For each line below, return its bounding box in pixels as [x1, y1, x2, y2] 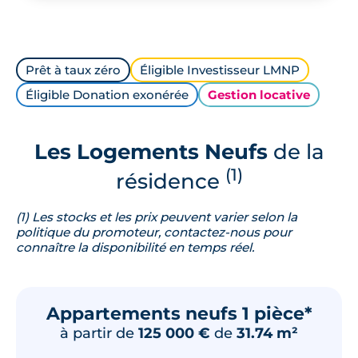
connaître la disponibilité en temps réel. [16, 239, 254, 255]
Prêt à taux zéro [26, 62, 121, 78]
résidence [115, 168, 225, 193]
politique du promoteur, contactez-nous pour [16, 224, 292, 240]
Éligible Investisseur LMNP [140, 62, 300, 78]
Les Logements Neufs [34, 139, 268, 164]
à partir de [60, 324, 138, 341]
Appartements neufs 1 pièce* [46, 302, 312, 324]
